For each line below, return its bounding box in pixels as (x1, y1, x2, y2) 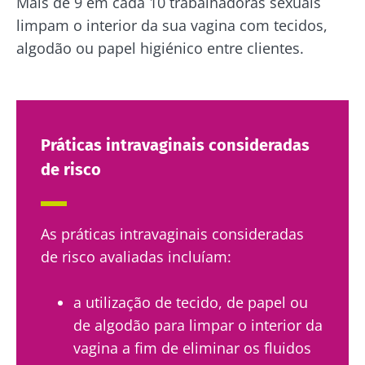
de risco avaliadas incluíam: (41, 246, 231, 266)
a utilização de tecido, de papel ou (73, 292, 308, 312)
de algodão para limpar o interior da (73, 314, 323, 335)
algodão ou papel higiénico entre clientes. (16, 37, 304, 58)
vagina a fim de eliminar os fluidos (73, 337, 311, 358)
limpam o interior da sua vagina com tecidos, (16, 15, 328, 35)
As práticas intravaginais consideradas (41, 223, 304, 244)
